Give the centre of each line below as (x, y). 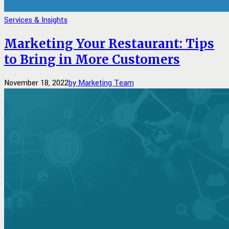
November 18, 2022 (36, 83)
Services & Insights (36, 20)
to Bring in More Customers (92, 60)
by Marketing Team (101, 83)
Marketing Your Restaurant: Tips (109, 44)
